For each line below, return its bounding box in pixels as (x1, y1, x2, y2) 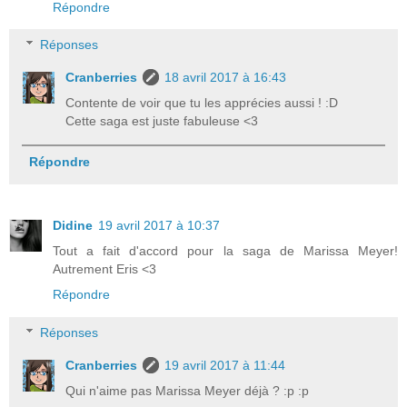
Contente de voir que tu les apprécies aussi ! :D (65, 95, 339, 111)
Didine (53, 218, 93, 233)
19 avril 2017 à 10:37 (98, 218, 220, 233)
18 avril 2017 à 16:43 (164, 70, 287, 85)
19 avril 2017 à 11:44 (164, 357, 286, 372)
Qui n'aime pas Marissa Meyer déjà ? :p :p (65, 382, 310, 398)
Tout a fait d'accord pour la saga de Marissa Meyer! (53, 243, 398, 259)
